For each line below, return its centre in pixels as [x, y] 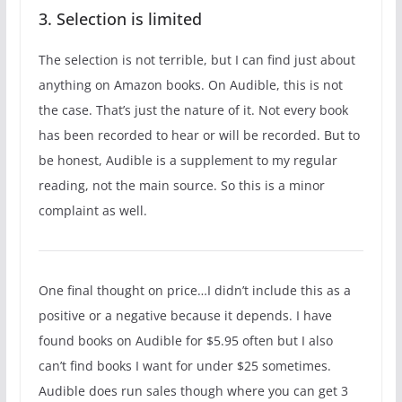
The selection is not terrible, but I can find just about [197, 59]
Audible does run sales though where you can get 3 [193, 390]
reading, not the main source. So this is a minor [181, 185]
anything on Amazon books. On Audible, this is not [190, 84]
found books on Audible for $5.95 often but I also [185, 340]
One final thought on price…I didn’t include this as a [194, 290]
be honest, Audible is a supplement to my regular [188, 160]
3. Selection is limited [120, 18]
